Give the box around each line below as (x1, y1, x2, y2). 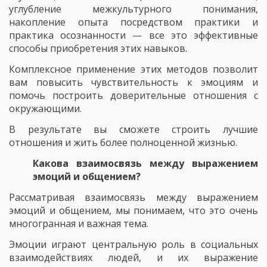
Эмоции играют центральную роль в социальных (9, 237, 258, 251)
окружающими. (9, 101, 82, 115)
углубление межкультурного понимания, (9, 2, 258, 15)
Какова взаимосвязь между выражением (33, 156, 258, 170)
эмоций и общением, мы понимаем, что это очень (9, 203, 258, 217)
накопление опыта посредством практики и (9, 15, 258, 29)
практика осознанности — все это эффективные (9, 28, 258, 42)
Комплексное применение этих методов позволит (9, 62, 258, 76)
